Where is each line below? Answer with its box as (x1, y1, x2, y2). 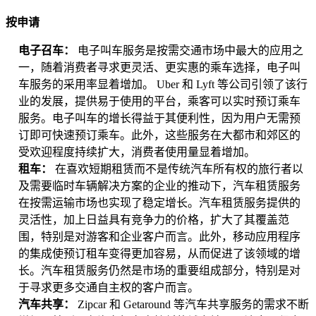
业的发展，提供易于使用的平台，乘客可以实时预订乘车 (18, 95, 300, 108)
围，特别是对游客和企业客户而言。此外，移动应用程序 (18, 231, 300, 243)
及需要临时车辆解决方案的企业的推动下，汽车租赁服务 (18, 180, 300, 193)
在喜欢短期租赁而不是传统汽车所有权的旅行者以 (55, 163, 303, 176)
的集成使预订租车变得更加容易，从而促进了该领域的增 (18, 248, 300, 260)
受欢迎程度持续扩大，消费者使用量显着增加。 (18, 146, 255, 159)
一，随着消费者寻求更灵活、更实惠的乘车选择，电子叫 (18, 61, 300, 74)
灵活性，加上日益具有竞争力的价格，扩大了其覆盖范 (18, 214, 289, 226)
